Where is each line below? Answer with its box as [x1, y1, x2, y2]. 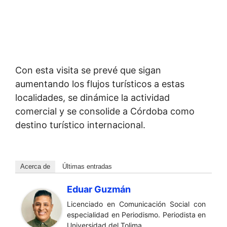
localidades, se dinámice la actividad [15, 92, 170, 103]
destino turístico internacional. [15, 120, 145, 131]
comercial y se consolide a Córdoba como [15, 106, 195, 117]
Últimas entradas [62, 163, 112, 171]
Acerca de [20, 163, 50, 171]
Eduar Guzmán [67, 184, 131, 195]
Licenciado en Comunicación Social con [67, 200, 206, 209]
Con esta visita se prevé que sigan [15, 65, 161, 76]
